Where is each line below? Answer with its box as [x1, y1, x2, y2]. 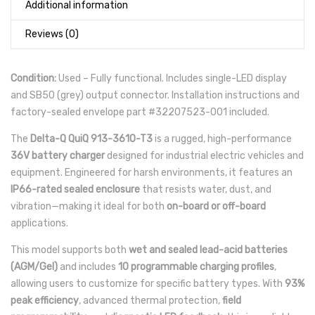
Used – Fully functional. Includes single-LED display [56, 72, 287, 84]
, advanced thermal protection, [79, 295, 222, 307]
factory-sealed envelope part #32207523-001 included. [11, 106, 269, 118]
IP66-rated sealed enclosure [11, 184, 140, 195]
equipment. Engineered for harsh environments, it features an [11, 167, 292, 179]
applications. [11, 217, 68, 229]
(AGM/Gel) [11, 261, 58, 273]
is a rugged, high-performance [153, 133, 292, 145]
